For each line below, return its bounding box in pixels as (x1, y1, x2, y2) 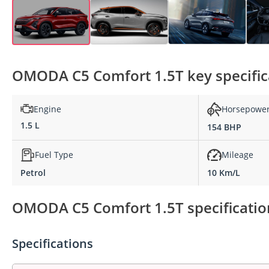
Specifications (12, 235, 93, 252)
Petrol (20, 166, 46, 178)
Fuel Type (35, 149, 73, 161)
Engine (34, 103, 61, 115)
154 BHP (207, 121, 241, 133)
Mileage (222, 149, 253, 161)
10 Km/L (207, 166, 240, 178)
